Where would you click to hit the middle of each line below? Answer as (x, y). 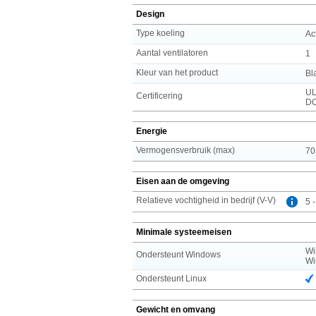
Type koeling (160, 33)
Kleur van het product (177, 72)
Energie (152, 131)
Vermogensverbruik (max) (186, 150)
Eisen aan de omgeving (183, 181)
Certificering (159, 96)
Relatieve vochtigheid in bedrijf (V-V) (206, 200)
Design (150, 14)
